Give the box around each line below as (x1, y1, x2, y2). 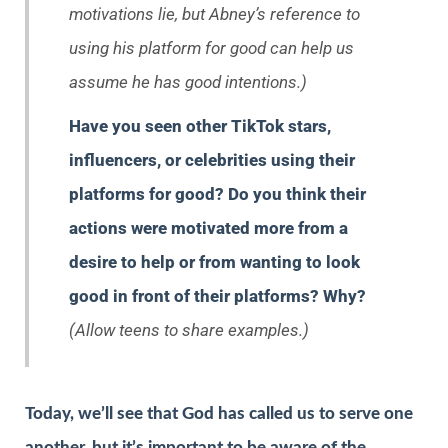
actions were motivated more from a (69, 217, 348, 238)
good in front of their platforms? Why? (69, 285, 366, 306)
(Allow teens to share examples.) (69, 319, 309, 340)
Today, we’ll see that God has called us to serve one (25, 404, 413, 422)
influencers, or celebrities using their (69, 149, 355, 170)
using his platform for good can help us (69, 37, 354, 58)
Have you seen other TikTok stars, (69, 115, 331, 136)
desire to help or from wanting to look (69, 251, 360, 272)
